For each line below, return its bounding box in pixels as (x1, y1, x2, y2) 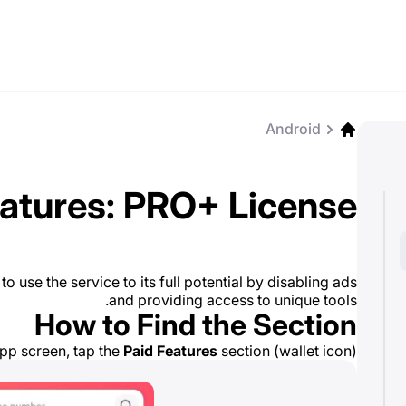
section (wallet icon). (217, 342, 357, 360)
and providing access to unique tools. (109, 291, 357, 309)
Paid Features (123, 342, 217, 360)
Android (266, 120, 321, 138)
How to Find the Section (34, 307, 357, 343)
